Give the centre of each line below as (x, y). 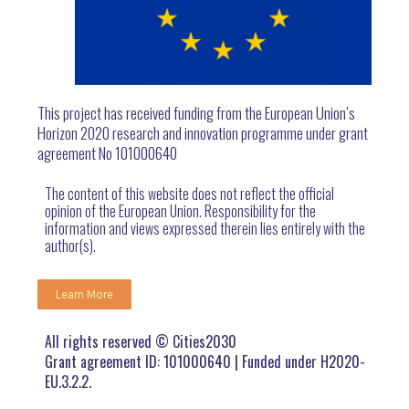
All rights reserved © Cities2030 (140, 341)
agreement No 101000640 (108, 152)
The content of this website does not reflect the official (189, 193)
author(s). (70, 245)
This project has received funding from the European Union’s (197, 112)
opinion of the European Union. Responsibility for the (180, 210)
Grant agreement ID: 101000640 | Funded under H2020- (204, 361)
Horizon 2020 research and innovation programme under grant (203, 132)
